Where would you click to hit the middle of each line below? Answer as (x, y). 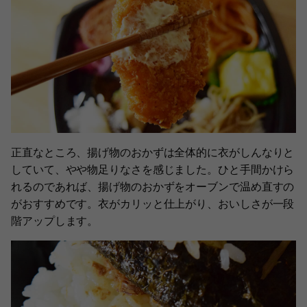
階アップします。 (55, 220)
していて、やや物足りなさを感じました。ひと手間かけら (153, 169)
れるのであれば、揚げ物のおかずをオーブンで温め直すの (153, 186)
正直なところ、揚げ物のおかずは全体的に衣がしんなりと (153, 152)
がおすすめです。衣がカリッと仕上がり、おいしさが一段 (153, 203)
